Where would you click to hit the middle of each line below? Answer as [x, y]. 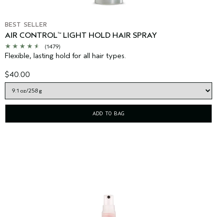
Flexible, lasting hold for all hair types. [65, 56]
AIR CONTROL [31, 36]
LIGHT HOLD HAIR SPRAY [109, 36]
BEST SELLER [26, 25]
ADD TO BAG [108, 114]
